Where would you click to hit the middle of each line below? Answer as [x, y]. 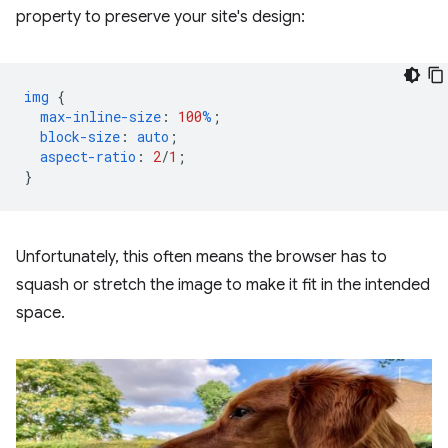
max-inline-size [100, 116]
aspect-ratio [88, 156]
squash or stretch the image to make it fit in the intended [223, 285]
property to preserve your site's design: [160, 17]
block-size [80, 136]
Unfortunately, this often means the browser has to [201, 257]
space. [40, 313]
